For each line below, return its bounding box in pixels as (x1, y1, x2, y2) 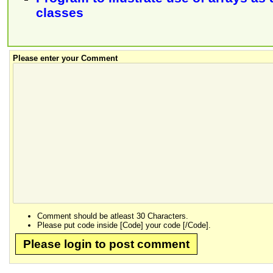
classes (36, 5, 83, 20)
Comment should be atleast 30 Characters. (37, 211, 188, 221)
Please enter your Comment (13, 54, 118, 63)
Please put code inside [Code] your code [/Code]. (37, 221, 211, 230)
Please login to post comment (23, 237, 190, 250)
